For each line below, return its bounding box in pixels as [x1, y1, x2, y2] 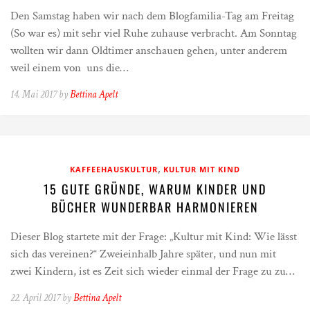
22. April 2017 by [10, 291, 73, 305]
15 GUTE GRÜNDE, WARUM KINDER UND [44, 180, 266, 199]
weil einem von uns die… [10, 60, 129, 76]
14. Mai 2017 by [10, 88, 70, 102]
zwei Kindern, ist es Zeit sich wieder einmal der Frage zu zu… [10, 264, 295, 280]
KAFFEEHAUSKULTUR [70, 164, 158, 175]
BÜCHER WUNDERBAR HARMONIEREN [51, 198, 259, 217]
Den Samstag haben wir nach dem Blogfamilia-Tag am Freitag [10, 8, 294, 24]
